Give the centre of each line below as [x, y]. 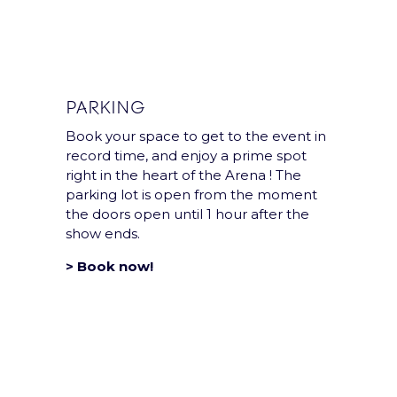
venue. [224, 297]
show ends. [103, 234]
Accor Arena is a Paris [273, 239]
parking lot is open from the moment [191, 195]
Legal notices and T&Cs [105, 387]
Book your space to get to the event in [196, 136]
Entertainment [251, 258]
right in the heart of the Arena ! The [183, 175]
